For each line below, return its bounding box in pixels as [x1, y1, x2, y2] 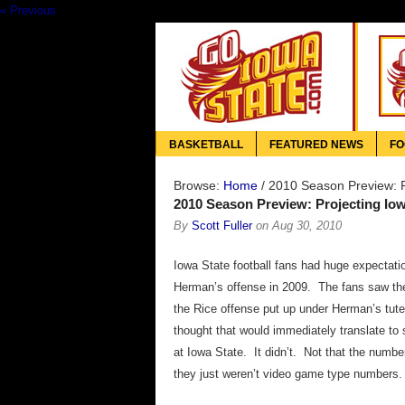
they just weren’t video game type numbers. [174, 367, 402, 381]
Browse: [174, 178, 220, 193]
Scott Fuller [192, 220, 252, 232]
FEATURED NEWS [269, 138, 363, 151]
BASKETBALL [169, 138, 243, 151]
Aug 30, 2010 [272, 220, 342, 232]
